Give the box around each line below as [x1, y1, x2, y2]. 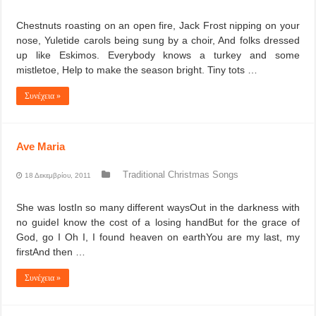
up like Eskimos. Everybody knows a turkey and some [16, 49, 300, 61]
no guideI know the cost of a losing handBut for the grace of [16, 217, 300, 228]
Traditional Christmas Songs [123, 169, 239, 180]
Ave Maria [16, 140, 66, 152]
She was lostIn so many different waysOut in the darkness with [16, 202, 300, 213]
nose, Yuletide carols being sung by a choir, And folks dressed [16, 35, 300, 46]
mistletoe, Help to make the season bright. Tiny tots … [16, 64, 258, 75]
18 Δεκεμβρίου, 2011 [25, 171, 92, 179]
